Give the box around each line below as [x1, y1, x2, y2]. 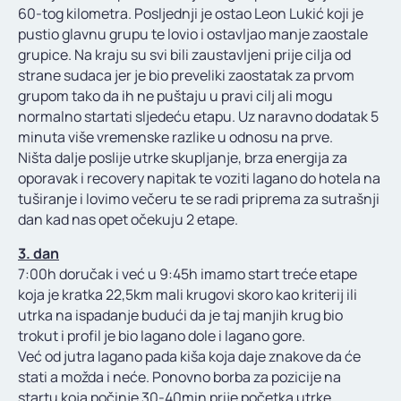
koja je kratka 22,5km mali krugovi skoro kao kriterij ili [18, 285, 357, 305]
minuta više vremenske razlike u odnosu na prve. [18, 127, 333, 148]
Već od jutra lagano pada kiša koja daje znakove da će [18, 346, 361, 367]
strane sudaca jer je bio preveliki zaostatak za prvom [18, 65, 354, 86]
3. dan [18, 243, 59, 264]
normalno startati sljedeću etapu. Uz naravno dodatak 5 [18, 107, 379, 127]
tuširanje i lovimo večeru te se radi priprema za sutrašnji [18, 189, 380, 209]
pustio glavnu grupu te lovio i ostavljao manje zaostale [18, 24, 368, 45]
